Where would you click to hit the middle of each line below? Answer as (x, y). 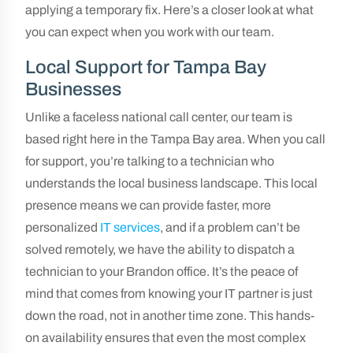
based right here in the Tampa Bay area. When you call (175, 139)
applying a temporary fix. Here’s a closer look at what (169, 10)
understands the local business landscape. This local (171, 183)
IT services (130, 227)
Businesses (73, 89)
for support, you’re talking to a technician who (150, 161)
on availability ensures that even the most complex (165, 338)
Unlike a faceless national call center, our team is (159, 117)
